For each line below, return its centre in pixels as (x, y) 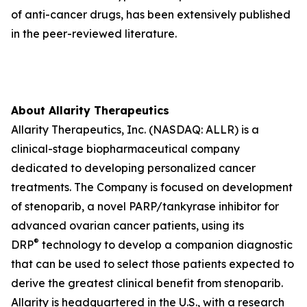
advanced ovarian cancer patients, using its (127, 225)
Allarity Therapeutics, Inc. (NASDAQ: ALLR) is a (135, 130)
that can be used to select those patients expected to (152, 264)
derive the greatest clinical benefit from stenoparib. (147, 283)
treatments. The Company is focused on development (152, 187)
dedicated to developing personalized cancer (133, 168)
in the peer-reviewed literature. (94, 34)
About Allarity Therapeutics (90, 110)
